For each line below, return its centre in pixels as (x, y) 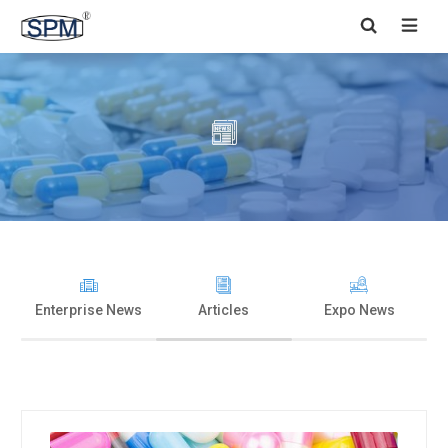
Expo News (359, 309)
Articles (224, 309)
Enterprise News (89, 309)
